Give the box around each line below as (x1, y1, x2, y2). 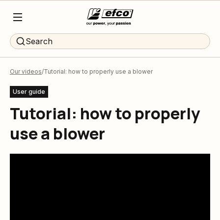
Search (26, 36, 53, 46)
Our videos (10, 68, 42, 75)
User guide (13, 88, 45, 95)
